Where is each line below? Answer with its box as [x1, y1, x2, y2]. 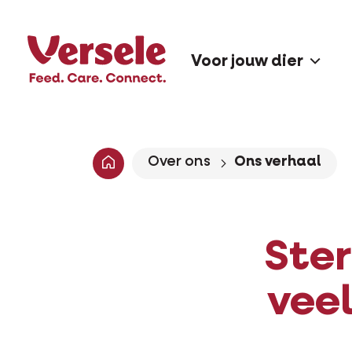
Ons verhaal [234, 155, 322, 170]
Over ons [148, 155, 211, 170]
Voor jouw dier [191, 53, 303, 70]
